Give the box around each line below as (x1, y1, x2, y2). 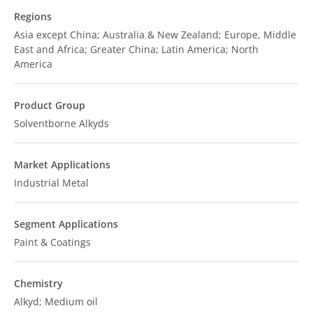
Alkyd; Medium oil (14, 295, 98, 308)
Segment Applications (14, 217, 118, 231)
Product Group (14, 99, 85, 112)
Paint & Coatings (14, 235, 91, 249)
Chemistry (14, 277, 63, 290)
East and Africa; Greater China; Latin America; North (14, 43, 259, 56)
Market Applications (14, 158, 110, 171)
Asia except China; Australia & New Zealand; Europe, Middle (14, 28, 296, 41)
